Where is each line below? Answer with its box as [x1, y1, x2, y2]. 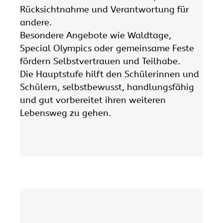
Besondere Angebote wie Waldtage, [20, 29, 171, 41]
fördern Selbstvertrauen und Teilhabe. [20, 55, 180, 67]
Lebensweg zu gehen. [20, 107, 111, 118]
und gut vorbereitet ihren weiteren [20, 94, 166, 106]
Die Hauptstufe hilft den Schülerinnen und [20, 68, 199, 80]
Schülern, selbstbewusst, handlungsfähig [20, 81, 194, 93]
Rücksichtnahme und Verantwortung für [20, 3, 189, 15]
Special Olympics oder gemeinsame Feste [20, 42, 194, 54]
